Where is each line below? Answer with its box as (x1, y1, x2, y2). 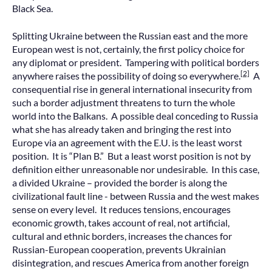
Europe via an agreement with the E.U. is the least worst (12, 136, 242, 148)
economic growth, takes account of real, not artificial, (12, 216, 229, 228)
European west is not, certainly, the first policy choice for (12, 42, 245, 55)
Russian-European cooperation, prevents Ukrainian (12, 243, 226, 255)
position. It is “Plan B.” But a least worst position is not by (12, 149, 251, 161)
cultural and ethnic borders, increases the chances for (12, 229, 232, 242)
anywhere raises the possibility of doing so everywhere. (12, 69, 240, 81)
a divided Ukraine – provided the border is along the (12, 176, 227, 188)
